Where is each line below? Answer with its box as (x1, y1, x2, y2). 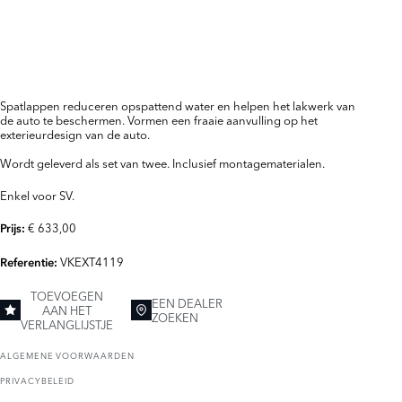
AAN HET (42, 301, 92, 319)
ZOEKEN (152, 309, 198, 326)
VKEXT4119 (60, 253, 124, 270)
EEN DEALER (152, 294, 223, 311)
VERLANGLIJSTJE (21, 316, 113, 333)
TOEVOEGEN (31, 287, 103, 304)
